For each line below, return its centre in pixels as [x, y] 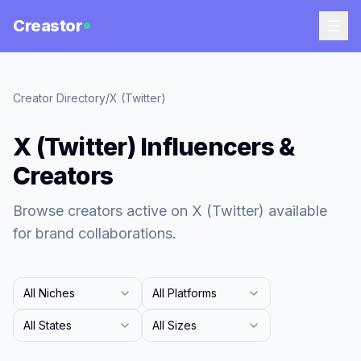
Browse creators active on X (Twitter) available [170, 211]
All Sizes [174, 325]
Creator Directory [59, 98]
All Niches [49, 293]
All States [48, 325]
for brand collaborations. [95, 233]
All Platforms [185, 293]
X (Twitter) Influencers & [154, 147]
